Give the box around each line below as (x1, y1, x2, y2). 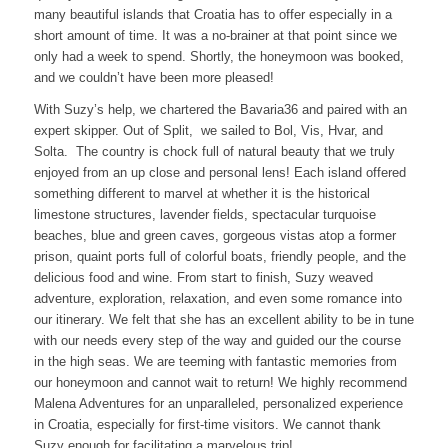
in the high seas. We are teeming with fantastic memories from (33, 354, 397, 370)
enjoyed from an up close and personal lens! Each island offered (33, 165, 406, 181)
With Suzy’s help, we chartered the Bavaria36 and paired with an (33, 102, 407, 118)
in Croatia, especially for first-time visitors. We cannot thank (33, 417, 381, 433)
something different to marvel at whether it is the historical (33, 186, 370, 202)
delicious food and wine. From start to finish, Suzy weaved (33, 270, 373, 286)
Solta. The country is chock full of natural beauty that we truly (33, 144, 395, 160)
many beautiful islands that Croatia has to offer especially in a (33, 7, 392, 23)
